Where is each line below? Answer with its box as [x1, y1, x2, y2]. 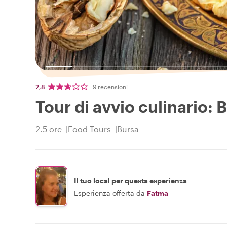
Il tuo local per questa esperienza [74, 176, 187, 185]
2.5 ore [35, 124, 62, 134]
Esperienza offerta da [74, 188, 145, 197]
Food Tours [68, 124, 111, 134]
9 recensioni [93, 83, 128, 91]
